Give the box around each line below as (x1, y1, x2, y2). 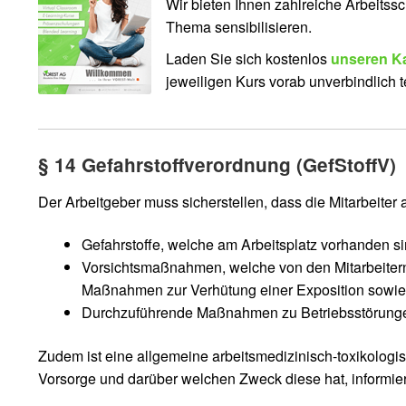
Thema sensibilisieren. (165, 15, 312, 37)
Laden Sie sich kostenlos (165, 47, 331, 69)
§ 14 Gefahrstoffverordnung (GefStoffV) (37, 151, 396, 179)
